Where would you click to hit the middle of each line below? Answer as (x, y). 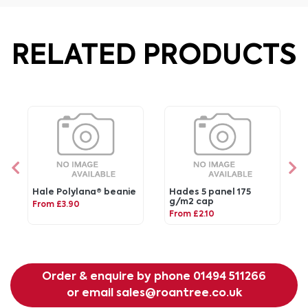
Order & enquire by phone (118, 277)
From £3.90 (56, 205)
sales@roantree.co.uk (179, 294)
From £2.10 (192, 214)
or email (91, 294)
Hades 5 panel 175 (210, 192)
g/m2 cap (192, 201)
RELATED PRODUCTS (154, 56)
